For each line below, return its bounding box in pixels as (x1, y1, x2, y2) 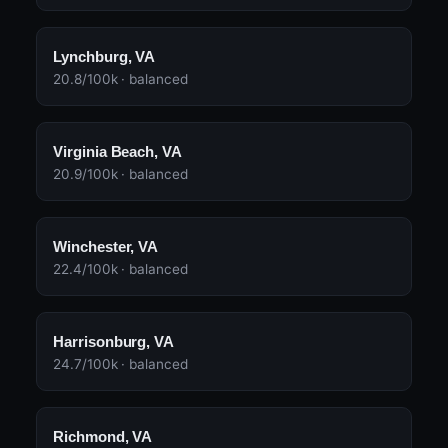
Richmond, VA (53, 428, 153, 446)
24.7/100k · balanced (53, 356, 188, 373)
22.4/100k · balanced (53, 261, 188, 278)
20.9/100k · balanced (53, 166, 188, 183)
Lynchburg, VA (53, 48, 156, 66)
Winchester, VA (53, 238, 159, 256)
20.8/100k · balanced (53, 71, 188, 88)
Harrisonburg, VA (53, 333, 175, 351)
